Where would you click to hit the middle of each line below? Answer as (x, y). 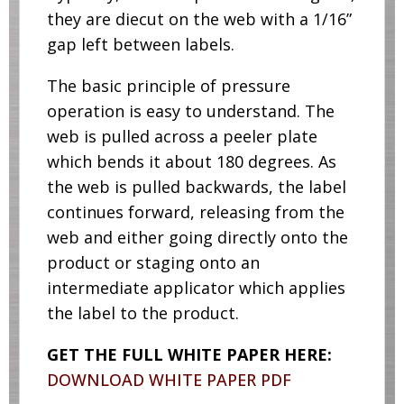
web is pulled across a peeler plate (182, 136)
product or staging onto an (153, 262)
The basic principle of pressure (168, 85)
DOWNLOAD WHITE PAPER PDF (169, 379)
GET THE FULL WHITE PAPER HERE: (189, 354)
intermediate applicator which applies (196, 287)
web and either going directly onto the (197, 237)
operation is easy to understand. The (190, 110)
